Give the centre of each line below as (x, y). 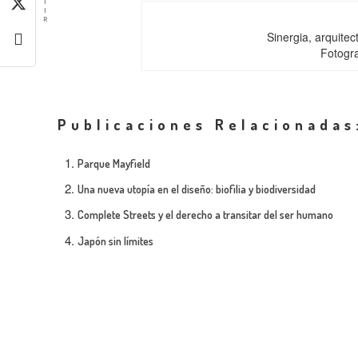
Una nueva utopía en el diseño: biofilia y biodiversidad (197, 189)
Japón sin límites (115, 241)
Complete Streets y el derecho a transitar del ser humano (205, 215)
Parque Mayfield (114, 163)
